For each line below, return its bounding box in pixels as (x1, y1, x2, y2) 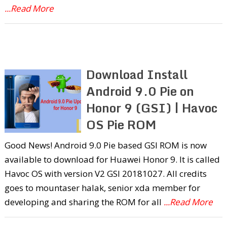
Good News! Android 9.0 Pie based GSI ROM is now (4, 139, 207, 151)
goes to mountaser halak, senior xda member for (4, 181, 200, 194)
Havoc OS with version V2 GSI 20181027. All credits (4, 167, 207, 179)
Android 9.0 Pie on (86, 81, 195, 101)
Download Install (86, 64, 188, 84)
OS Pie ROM (86, 114, 157, 134)
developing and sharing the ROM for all (4, 196, 164, 208)
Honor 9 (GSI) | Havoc (86, 97, 218, 118)
